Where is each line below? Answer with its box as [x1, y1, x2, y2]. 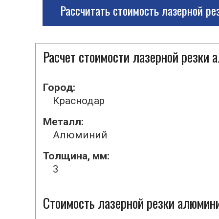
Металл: [43, 116, 84, 128]
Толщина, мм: [43, 150, 109, 162]
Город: [43, 82, 75, 93]
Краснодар [53, 95, 105, 107]
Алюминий [53, 129, 108, 141]
